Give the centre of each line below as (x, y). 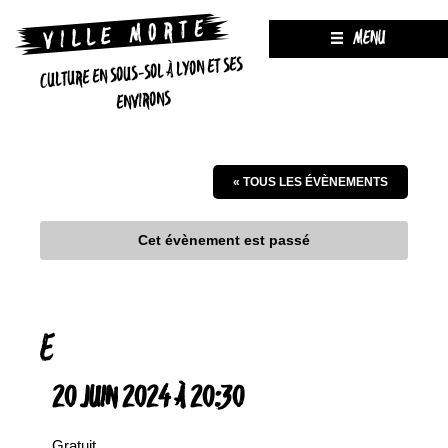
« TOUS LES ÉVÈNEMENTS (310, 182)
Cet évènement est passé (224, 240)
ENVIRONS (143, 101)
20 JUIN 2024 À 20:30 (148, 399)
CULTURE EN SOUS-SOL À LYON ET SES (141, 73)
